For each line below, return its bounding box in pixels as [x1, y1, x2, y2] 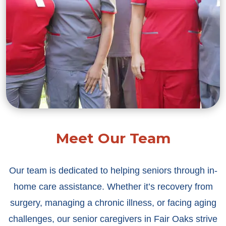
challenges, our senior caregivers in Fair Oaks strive [9, 214, 217, 224]
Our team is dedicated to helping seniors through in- [9, 165, 217, 176]
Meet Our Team [55, 130, 171, 147]
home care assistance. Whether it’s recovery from [13, 182, 213, 192]
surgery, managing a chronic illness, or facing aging [10, 198, 216, 208]
